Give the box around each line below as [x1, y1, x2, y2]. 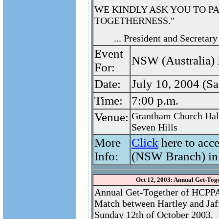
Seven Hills [131, 122, 177, 132]
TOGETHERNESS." [94, 15, 175, 26]
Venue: [94, 110, 129, 124]
